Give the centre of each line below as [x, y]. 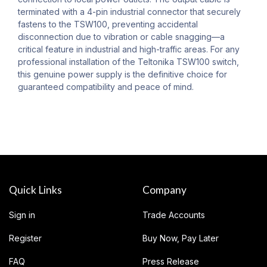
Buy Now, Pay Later [181, 238]
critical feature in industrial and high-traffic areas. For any [129, 49]
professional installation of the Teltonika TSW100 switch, [128, 62]
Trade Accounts [174, 215]
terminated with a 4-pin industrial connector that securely [129, 12]
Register [25, 238]
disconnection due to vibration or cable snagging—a [121, 37]
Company [164, 190]
